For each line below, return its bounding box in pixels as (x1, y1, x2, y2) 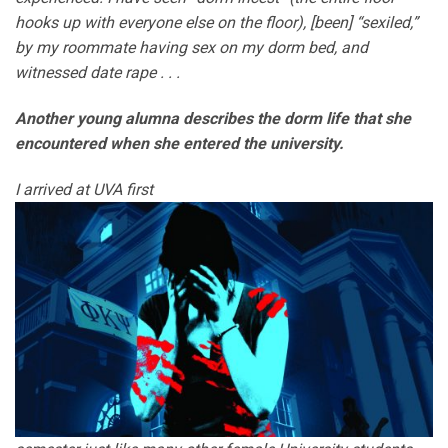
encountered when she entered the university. (15, 133, 344, 153)
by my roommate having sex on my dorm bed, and (15, 38, 368, 58)
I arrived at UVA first (15, 179, 153, 199)
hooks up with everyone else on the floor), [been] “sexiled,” (15, 13, 418, 33)
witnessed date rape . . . (15, 63, 180, 83)
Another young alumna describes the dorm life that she (15, 108, 411, 128)
